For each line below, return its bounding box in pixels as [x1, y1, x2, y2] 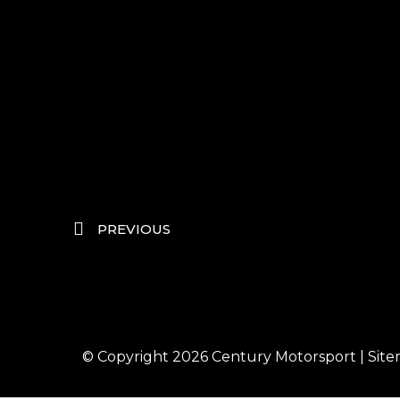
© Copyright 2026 [82, 348, 212, 365]
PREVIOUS [97, 221, 171, 237]
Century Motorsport [212, 348, 356, 365]
